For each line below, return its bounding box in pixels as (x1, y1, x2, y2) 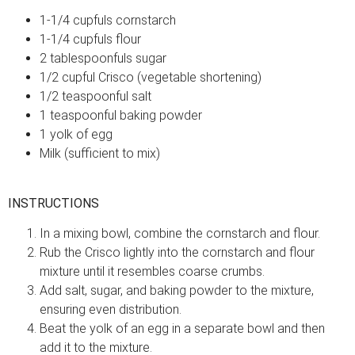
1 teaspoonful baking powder (40, 108, 202, 124)
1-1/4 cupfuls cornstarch (40, 13, 176, 29)
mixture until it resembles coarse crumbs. (40, 263, 265, 279)
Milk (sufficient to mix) (40, 146, 160, 162)
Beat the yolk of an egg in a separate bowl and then (40, 320, 325, 336)
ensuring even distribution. (40, 301, 181, 317)
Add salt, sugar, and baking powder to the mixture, (40, 282, 314, 298)
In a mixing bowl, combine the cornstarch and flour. (40, 225, 320, 241)
